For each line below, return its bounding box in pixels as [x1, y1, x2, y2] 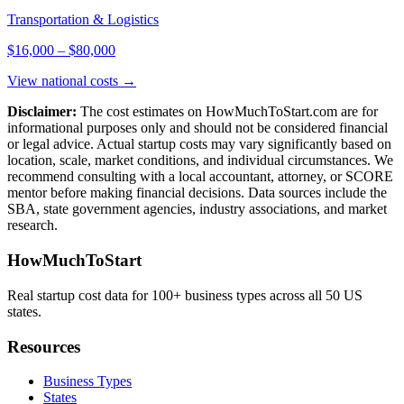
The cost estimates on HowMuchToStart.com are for [80, 104, 378, 120]
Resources [7, 336, 80, 356]
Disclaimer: [7, 104, 77, 120]
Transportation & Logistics [7, 12, 159, 28]
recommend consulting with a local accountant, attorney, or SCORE [7, 169, 393, 185]
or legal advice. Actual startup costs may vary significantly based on [7, 136, 391, 152]
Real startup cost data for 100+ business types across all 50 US [7, 287, 363, 303]
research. [7, 217, 58, 234]
